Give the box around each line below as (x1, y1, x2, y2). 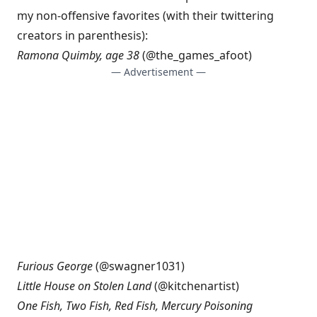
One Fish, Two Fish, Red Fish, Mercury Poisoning (17, 298, 253, 313)
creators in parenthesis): (17, 28, 148, 43)
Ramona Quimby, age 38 (17, 47, 139, 63)
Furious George (17, 258, 93, 274)
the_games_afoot (156, 47, 248, 63)
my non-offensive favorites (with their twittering (17, 8, 274, 23)
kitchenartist (168, 278, 236, 294)
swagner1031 (109, 258, 181, 274)
